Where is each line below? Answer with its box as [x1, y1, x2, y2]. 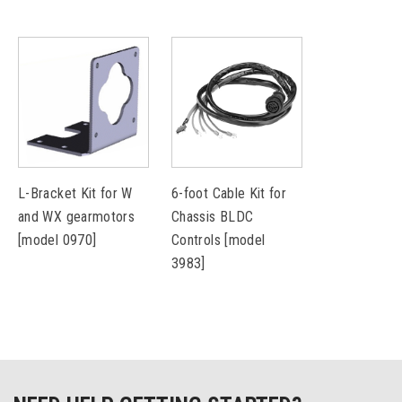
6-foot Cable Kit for [171, 185, 287, 202]
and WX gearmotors [18, 208, 135, 225]
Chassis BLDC [171, 208, 254, 225]
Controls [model [171, 232, 266, 249]
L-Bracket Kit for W [18, 185, 133, 202]
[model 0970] [18, 232, 97, 249]
